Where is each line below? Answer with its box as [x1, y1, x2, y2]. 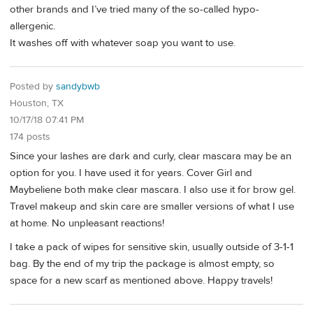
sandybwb [56, 80, 100, 93]
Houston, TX [10, 96, 64, 110]
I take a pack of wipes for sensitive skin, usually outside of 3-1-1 [10, 240, 293, 254]
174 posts [10, 130, 50, 143]
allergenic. [10, 20, 55, 34]
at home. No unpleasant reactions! [10, 217, 164, 231]
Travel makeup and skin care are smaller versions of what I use [10, 200, 294, 214]
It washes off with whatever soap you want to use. [10, 36, 235, 50]
